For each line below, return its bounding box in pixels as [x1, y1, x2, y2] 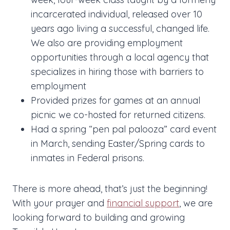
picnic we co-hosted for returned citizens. [31, 109, 205, 121]
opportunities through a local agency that [31, 51, 209, 64]
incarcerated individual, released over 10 [31, 8, 202, 21]
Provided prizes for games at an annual [31, 94, 200, 107]
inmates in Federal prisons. [31, 152, 144, 164]
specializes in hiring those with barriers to [31, 66, 204, 78]
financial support [107, 197, 179, 209]
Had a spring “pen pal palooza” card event [31, 123, 217, 136]
